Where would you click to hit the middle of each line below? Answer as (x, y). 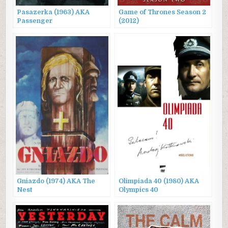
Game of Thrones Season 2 (163, 12)
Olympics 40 (139, 190)
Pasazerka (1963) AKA (53, 12)
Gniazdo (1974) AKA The (56, 181)
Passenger (35, 21)
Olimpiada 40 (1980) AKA (159, 181)
